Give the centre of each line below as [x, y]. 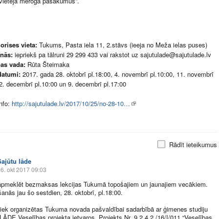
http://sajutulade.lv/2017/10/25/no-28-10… [71, 103]
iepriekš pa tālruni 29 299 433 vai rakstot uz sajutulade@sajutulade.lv [112, 55]
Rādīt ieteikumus [193, 144]
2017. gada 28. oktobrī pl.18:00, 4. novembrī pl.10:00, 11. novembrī [118, 74]
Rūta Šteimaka [47, 64]
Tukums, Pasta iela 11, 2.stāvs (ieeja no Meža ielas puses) [122, 45]
